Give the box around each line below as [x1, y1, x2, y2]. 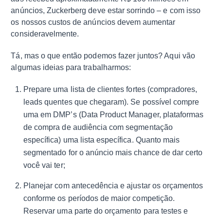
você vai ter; [23, 161, 65, 170]
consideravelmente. [11, 29, 81, 38]
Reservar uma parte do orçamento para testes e [23, 207, 188, 216]
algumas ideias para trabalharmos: [11, 63, 131, 72]
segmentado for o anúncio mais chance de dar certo [23, 148, 203, 157]
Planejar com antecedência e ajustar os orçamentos [23, 182, 203, 190]
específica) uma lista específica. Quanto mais [23, 136, 180, 145]
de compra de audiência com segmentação [23, 123, 173, 132]
